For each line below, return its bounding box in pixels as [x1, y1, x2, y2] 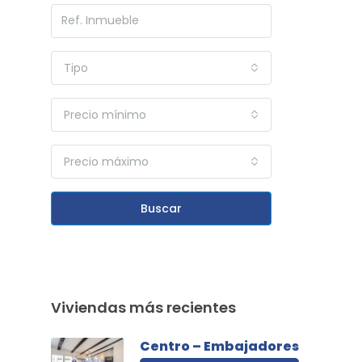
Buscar [141, 200, 182, 217]
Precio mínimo [64, 106, 146, 123]
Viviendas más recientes [51, 297, 236, 318]
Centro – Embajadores [140, 336, 299, 356]
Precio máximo [64, 153, 149, 170]
